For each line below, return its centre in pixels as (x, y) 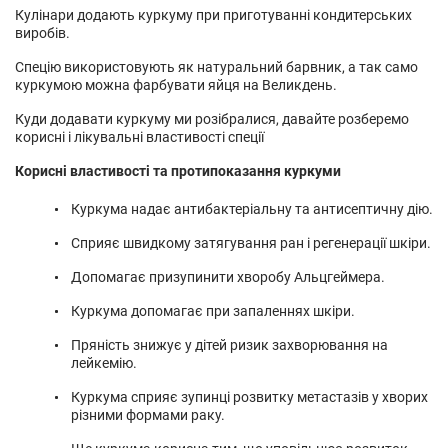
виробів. (42, 33)
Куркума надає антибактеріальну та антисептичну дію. (252, 209)
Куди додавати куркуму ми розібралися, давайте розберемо (212, 119)
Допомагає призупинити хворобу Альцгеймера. (228, 277)
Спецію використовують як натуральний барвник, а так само (216, 67)
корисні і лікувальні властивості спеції (139, 137)
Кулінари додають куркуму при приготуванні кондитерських (213, 15)
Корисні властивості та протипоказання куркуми (178, 171)
